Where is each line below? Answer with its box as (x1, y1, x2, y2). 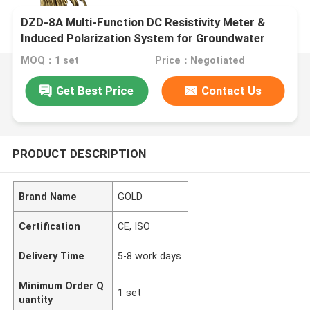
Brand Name (19, 190, 77, 202)
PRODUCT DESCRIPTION (12, 146, 146, 161)
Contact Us (201, 83, 262, 98)
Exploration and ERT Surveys (21, 47, 176, 62)
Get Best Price (56, 83, 134, 98)
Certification (19, 220, 81, 232)
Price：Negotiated (154, 55, 245, 66)
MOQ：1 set (21, 55, 80, 66)
